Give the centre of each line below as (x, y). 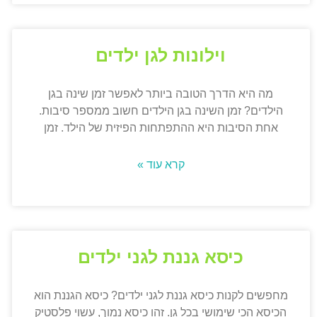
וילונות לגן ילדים (161, 56)
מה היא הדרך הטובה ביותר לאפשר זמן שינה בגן (161, 94)
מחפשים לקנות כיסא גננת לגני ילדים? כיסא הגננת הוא (161, 296)
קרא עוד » (161, 165)
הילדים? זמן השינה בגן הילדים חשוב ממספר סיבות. (161, 111)
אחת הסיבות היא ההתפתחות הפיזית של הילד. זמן (161, 128)
